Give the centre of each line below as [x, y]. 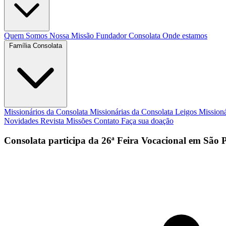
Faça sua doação [147, 121]
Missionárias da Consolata [132, 112]
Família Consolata [36, 46]
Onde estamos [185, 36]
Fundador [112, 36]
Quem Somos [27, 36]
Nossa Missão [73, 36]
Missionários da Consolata [47, 112]
